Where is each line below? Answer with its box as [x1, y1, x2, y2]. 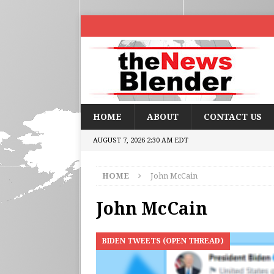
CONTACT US [204, 112, 262, 122]
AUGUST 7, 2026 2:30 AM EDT [93, 136, 188, 144]
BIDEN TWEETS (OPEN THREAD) [102, 237, 224, 245]
